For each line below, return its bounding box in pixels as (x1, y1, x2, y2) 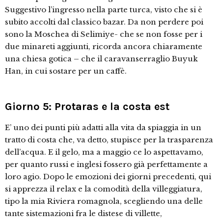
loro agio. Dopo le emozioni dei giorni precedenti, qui (5, 172, 211, 181)
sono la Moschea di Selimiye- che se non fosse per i (5, 29, 202, 39)
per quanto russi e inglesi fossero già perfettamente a (5, 160, 208, 169)
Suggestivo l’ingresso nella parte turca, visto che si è (5, 5, 202, 14)
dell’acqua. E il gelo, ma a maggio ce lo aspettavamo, (5, 147, 203, 157)
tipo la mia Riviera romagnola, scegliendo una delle (5, 196, 203, 206)
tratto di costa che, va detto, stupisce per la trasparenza (5, 135, 213, 144)
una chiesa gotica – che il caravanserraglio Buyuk (5, 54, 198, 63)
